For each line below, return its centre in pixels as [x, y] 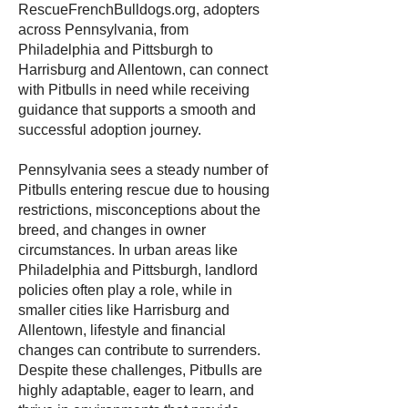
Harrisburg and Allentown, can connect [143, 70]
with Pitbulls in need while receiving [134, 90]
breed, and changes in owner [112, 230]
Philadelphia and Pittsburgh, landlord [138, 270]
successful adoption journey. [110, 130]
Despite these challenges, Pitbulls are [140, 370]
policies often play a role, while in [125, 290]
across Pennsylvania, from [103, 30]
